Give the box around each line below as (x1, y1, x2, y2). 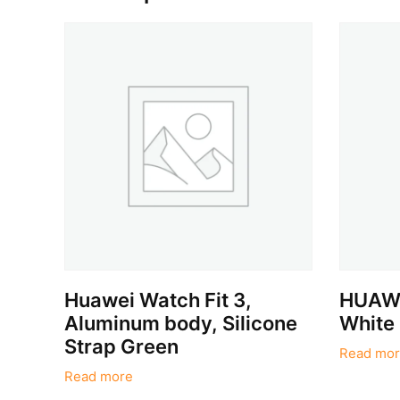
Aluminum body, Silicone (64, 311, 298, 335)
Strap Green (64, 334, 179, 358)
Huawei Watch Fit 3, (64, 287, 253, 312)
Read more (64, 369, 134, 386)
